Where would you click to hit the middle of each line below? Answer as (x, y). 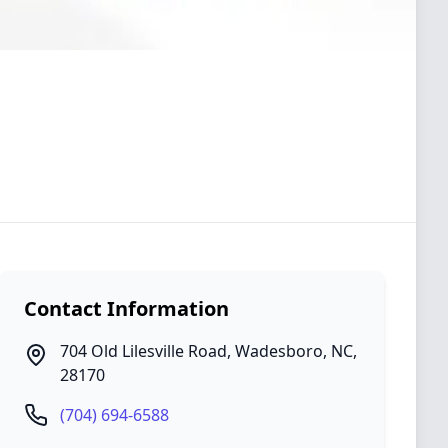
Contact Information (126, 308)
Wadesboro (279, 351)
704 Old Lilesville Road (143, 351)
